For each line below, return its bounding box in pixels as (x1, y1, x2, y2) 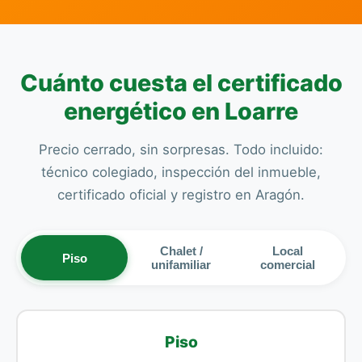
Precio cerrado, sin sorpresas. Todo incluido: (39, 141, 323, 158)
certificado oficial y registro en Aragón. (57, 187, 305, 203)
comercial (260, 258, 315, 271)
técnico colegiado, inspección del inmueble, (41, 164, 321, 180)
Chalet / (159, 244, 203, 258)
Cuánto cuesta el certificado (19, 69, 343, 97)
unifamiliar (151, 258, 211, 271)
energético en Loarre (64, 97, 298, 125)
